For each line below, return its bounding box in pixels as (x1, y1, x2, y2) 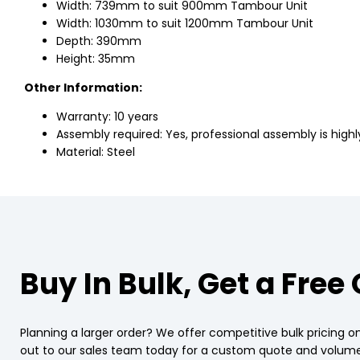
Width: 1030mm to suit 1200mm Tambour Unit (56, 15, 313, 31)
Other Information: (24, 80, 142, 96)
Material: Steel (56, 144, 135, 160)
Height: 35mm (56, 51, 135, 67)
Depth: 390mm (56, 33, 141, 49)
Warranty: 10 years (56, 108, 158, 125)
